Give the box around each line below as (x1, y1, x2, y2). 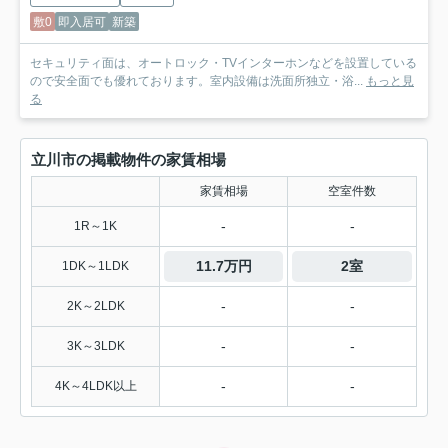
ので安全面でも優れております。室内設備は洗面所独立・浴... (30, 74, 366, 89)
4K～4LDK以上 (54, 379, 137, 394)
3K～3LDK (66, 339, 125, 354)
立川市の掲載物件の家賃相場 (31, 151, 226, 169)
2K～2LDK (66, 299, 125, 314)
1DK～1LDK (62, 259, 129, 274)
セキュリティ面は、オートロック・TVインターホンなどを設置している (30, 56, 417, 71)
